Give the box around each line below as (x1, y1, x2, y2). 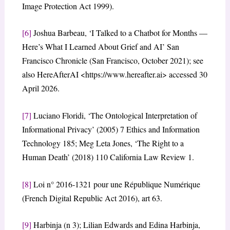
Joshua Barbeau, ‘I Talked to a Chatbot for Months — (31, 27, 207, 39)
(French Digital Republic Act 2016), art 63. (22, 192, 162, 203)
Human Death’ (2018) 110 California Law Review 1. (22, 151, 194, 163)
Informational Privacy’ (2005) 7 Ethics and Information (22, 124, 200, 135)
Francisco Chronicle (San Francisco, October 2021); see (22, 55, 203, 66)
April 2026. (22, 83, 60, 94)
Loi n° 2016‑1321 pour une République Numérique (31, 178, 200, 189)
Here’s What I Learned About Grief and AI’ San (22, 41, 179, 52)
